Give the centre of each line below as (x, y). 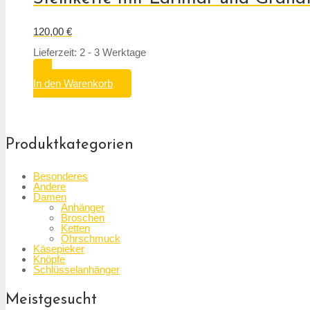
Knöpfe (49, 259)
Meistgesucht (51, 300)
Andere (49, 187)
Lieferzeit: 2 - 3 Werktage (90, 53)
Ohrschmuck (91, 239)
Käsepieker (59, 249)
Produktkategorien (70, 145)
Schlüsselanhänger (76, 270)
